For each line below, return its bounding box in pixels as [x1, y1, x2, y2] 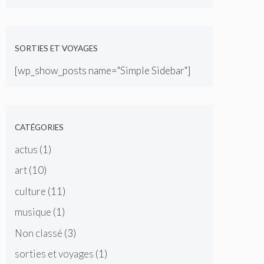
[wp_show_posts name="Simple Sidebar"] [15, 64, 190, 77]
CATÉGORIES [15, 123, 64, 133]
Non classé [15, 226, 62, 239]
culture [15, 184, 46, 197]
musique [15, 206, 51, 219]
